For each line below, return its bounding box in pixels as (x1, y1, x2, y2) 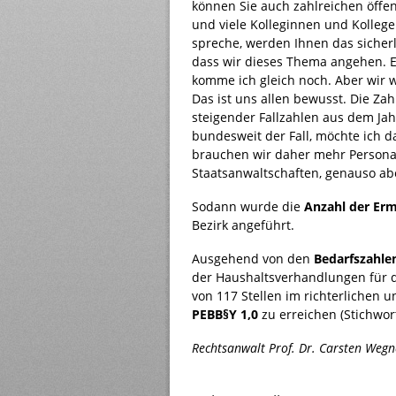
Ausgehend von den (192, 250, 314, 267)
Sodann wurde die (192, 198, 304, 215)
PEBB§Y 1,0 (192, 306, 258, 323)
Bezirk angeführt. (192, 217, 294, 233)
